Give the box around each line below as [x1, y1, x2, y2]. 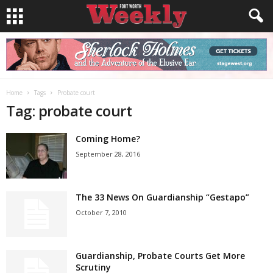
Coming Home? [76, 133, 140, 144]
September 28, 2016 [76, 149, 140, 158]
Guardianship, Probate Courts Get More [76, 250, 245, 261]
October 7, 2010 [76, 208, 127, 217]
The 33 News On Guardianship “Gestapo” [76, 191, 249, 203]
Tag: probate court [6, 101, 132, 121]
